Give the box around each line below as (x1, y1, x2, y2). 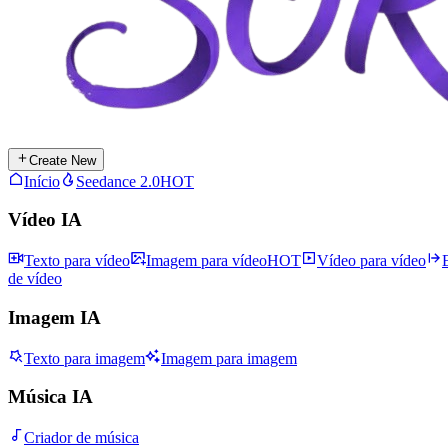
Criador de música (24, 428, 139, 446)
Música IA (8, 386, 93, 408)
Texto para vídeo (24, 252, 130, 270)
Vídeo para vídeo (317, 252, 426, 270)
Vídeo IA (8, 209, 82, 231)
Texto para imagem (24, 349, 145, 367)
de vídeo (8, 270, 62, 288)
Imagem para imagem (161, 349, 297, 367)
